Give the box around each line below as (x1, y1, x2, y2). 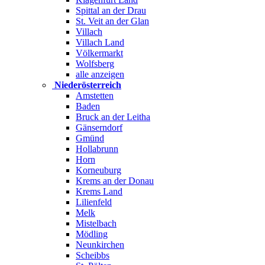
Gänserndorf (76, 122, 122, 132)
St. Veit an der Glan (76, 16, 149, 26)
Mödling (76, 229, 108, 239)
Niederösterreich (54, 80, 121, 90)
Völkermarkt (76, 48, 123, 58)
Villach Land (76, 37, 124, 47)
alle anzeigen (76, 69, 124, 79)
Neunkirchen (76, 240, 124, 250)
